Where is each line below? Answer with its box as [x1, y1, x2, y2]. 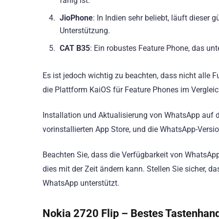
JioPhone [60, 13, 93, 22]
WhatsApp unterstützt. [43, 178, 119, 188]
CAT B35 [60, 43, 90, 53]
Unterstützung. [60, 25, 110, 35]
